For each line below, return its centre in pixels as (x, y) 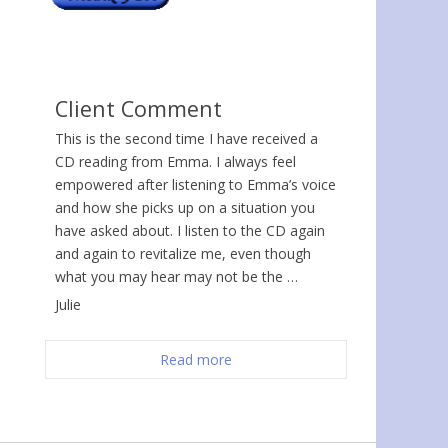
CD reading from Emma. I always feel (175, 162)
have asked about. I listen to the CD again (190, 231)
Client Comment (138, 109)
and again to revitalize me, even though (183, 254)
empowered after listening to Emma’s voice (195, 185)
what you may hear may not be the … (176, 277)
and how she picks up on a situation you (185, 208)
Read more (196, 360)
